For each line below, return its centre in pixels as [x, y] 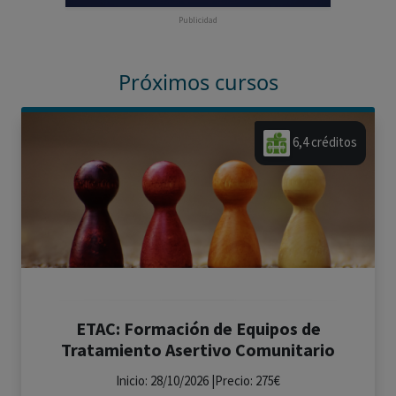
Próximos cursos [198, 82]
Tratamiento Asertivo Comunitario [198, 350]
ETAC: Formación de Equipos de [198, 328]
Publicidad [198, 20]
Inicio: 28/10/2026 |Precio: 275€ [198, 381]
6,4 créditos [325, 142]
